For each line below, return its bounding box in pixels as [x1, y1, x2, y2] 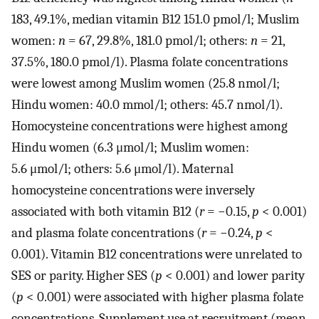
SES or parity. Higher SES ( [11, 268, 155, 284]
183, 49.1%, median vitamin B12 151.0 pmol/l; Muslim [11, 11, 299, 28]
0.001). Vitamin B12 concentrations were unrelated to [11, 246, 302, 263]
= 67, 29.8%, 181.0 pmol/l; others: [66, 33, 251, 49]
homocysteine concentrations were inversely [11, 182, 255, 199]
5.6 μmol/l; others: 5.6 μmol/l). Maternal [11, 161, 234, 177]
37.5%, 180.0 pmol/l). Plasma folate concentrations [11, 54, 288, 70]
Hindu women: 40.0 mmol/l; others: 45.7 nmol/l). [11, 97, 282, 113]
